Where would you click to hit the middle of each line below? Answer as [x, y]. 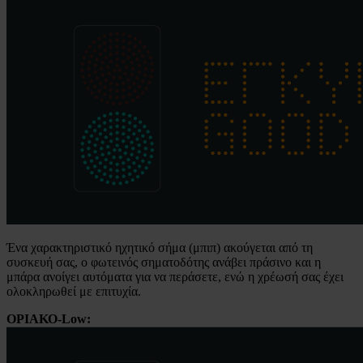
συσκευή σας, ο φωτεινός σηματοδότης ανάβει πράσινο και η [164, 262]
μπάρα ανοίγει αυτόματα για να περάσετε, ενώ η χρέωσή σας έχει [175, 276]
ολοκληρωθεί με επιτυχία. [74, 291]
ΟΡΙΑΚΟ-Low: [49, 318]
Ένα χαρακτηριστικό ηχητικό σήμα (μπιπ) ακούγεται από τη [160, 247]
